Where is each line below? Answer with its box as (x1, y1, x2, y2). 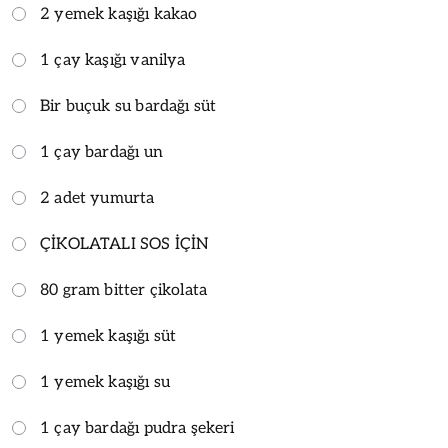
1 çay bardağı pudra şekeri (40, 418, 235, 438)
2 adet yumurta (40, 188, 155, 208)
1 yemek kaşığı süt (40, 326, 177, 346)
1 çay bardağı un (40, 142, 163, 162)
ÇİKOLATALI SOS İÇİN (40, 234, 210, 254)
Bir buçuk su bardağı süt (40, 96, 217, 116)
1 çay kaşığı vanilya (40, 50, 186, 70)
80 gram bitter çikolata (40, 280, 208, 300)
